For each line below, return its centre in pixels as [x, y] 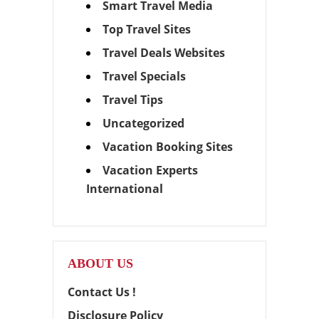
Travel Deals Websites [163, 52]
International [124, 188]
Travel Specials [144, 76]
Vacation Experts [150, 170]
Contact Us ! [102, 292]
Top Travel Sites [146, 29]
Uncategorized [143, 123]
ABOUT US [100, 264]
